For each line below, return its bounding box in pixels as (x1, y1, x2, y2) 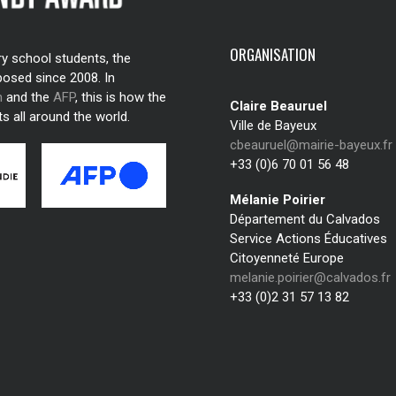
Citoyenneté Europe (230, 250, 344, 266)
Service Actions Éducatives (230, 231, 387, 247)
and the (3, 89, 53, 105)
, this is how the (75, 89, 166, 105)
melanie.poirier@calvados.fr (230, 270, 391, 286)
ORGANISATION (230, 43, 316, 65)
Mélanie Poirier (230, 192, 325, 208)
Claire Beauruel (230, 98, 327, 114)
